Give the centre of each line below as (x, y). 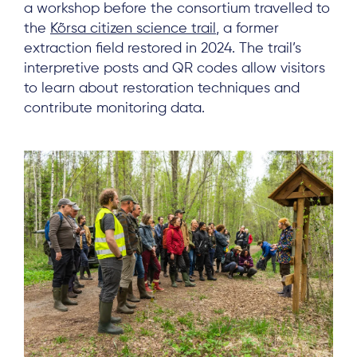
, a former (247, 29)
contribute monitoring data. (114, 109)
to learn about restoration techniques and (162, 89)
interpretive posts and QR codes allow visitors (175, 69)
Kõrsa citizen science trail (133, 29)
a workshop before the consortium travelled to (177, 9)
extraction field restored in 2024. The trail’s (163, 49)
